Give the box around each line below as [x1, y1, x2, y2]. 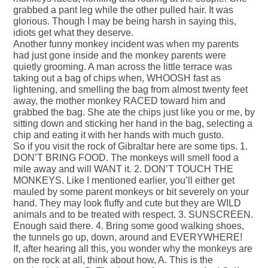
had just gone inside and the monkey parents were [13, 50, 226, 61]
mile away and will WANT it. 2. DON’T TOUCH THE [13, 164, 233, 175]
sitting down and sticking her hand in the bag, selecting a [13, 118, 252, 129]
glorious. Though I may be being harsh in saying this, [13, 16, 236, 27]
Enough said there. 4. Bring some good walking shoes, [13, 221, 244, 232]
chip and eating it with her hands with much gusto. [13, 130, 224, 141]
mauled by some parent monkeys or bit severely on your [13, 187, 249, 197]
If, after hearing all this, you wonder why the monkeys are [13, 243, 252, 254]
